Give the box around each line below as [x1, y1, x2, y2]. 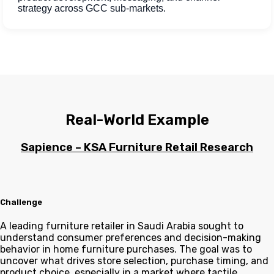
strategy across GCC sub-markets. [18, 3, 166, 14]
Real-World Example [65, 111, 209, 129]
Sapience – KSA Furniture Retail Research [21, 141, 253, 155]
